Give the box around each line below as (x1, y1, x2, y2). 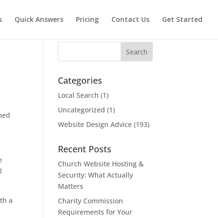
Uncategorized (58, 105, 106, 114)
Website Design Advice (58, 120, 132, 129)
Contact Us (111, 15, 149, 24)
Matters (58, 182, 84, 191)
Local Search (58, 91, 99, 100)
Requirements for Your (58, 207, 133, 217)
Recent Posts (58, 143, 112, 155)
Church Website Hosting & (58, 159, 144, 168)
